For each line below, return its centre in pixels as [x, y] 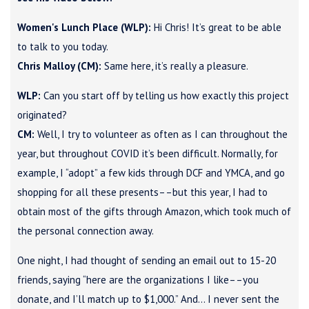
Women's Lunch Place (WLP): [84, 27]
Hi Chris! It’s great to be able [216, 27]
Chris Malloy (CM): [59, 66]
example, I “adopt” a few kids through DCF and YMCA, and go [151, 172]
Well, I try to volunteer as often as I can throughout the [161, 134]
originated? [42, 114]
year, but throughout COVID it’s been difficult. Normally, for [148, 153]
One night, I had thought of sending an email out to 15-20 [147, 260]
